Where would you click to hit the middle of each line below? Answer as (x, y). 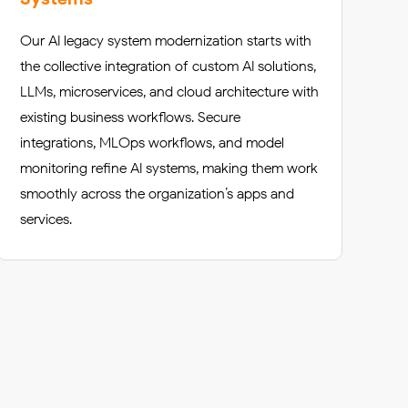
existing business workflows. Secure (130, 117)
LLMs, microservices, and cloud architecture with (169, 92)
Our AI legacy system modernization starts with (166, 41)
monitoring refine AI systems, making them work (169, 168)
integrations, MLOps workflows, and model (152, 143)
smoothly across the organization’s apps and (157, 194)
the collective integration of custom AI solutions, (168, 66)
